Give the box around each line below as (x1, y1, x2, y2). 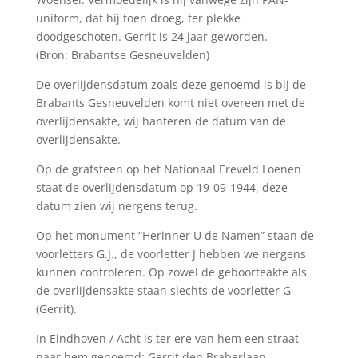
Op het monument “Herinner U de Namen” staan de (35, 228, 314, 243)
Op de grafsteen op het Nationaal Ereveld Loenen (35, 161, 301, 177)
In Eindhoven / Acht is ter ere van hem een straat (35, 331, 299, 346)
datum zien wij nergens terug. (35, 198, 197, 213)
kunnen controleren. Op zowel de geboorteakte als (35, 265, 307, 280)
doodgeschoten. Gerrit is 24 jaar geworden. (35, 29, 268, 44)
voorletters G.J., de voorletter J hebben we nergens (35, 246, 306, 261)
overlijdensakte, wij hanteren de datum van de (35, 113, 286, 129)
